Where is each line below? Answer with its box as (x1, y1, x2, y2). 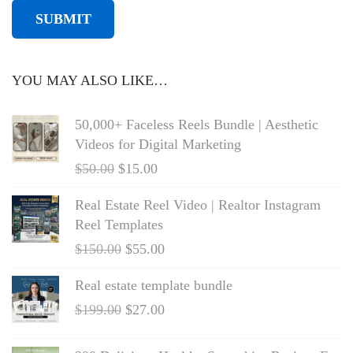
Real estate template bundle (75, 277, 232, 294)
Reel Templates (75, 217, 163, 233)
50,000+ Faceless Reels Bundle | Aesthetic (75, 117, 318, 133)
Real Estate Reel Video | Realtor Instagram (75, 197, 321, 214)
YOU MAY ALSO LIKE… (12, 72, 168, 89)
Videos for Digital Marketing (75, 136, 241, 153)
